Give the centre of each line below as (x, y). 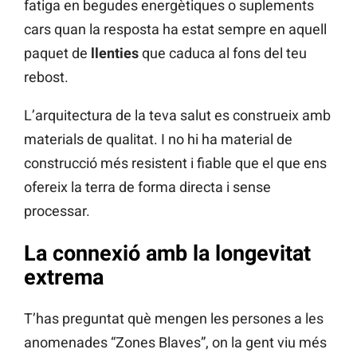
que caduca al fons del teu (223, 53)
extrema (64, 277)
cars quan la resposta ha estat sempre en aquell (175, 29)
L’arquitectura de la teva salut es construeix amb (177, 116)
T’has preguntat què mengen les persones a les (174, 319)
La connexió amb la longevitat (167, 253)
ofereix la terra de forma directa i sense (147, 187)
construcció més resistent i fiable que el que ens (175, 163)
